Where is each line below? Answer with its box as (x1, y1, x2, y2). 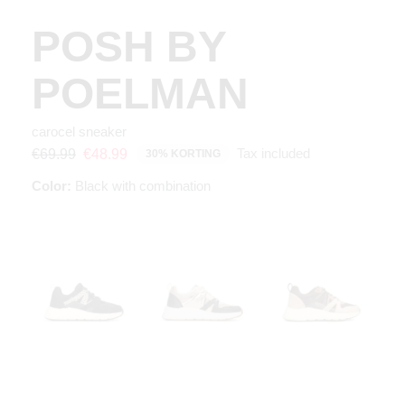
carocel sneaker (32, 124, 127, 140)
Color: (32, 178, 71, 194)
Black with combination (71, 178, 211, 194)
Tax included (237, 146, 310, 162)
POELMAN (32, 70, 249, 118)
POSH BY (32, 23, 226, 71)
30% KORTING (146, 147, 221, 161)
